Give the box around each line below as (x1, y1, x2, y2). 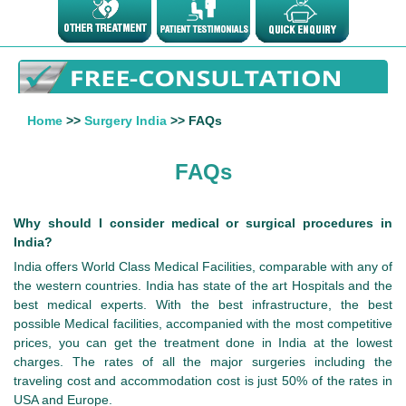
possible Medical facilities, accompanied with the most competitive (14, 316, 392, 332)
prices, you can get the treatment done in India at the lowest (14, 335, 392, 351)
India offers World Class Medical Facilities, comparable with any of (14, 259, 392, 275)
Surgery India (84, 113, 167, 129)
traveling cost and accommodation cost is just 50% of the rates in (14, 373, 392, 389)
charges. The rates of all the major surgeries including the (14, 354, 392, 370)
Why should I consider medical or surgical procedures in (14, 216, 392, 231)
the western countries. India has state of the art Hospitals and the (14, 278, 392, 294)
